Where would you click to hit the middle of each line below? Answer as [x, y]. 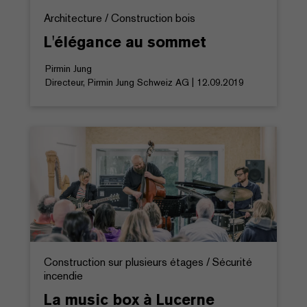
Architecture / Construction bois [120, 18]
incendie [63, 275]
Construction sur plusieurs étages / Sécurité [148, 262]
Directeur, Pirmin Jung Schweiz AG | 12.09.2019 [145, 82]
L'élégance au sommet [125, 41]
